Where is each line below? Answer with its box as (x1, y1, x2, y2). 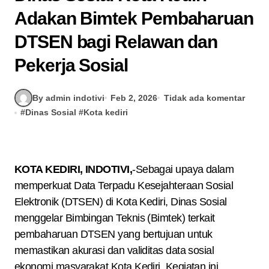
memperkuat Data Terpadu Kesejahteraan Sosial (14, 180, 234, 192)
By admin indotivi (32, 92, 104, 103)
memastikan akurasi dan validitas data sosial (14, 244, 214, 256)
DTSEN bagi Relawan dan (14, 32, 218, 52)
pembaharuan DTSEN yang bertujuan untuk (14, 228, 213, 240)
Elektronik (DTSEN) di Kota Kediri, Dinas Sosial (14, 196, 227, 208)
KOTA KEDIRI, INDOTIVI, (14, 163, 133, 175)
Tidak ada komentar (163, 92, 245, 103)
